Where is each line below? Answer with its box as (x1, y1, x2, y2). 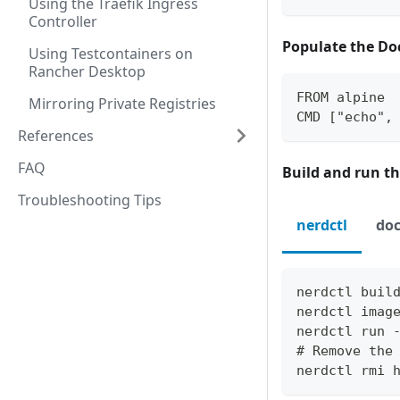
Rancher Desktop (29, 62, 146, 81)
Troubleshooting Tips (18, 190, 162, 210)
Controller (29, 12, 97, 31)
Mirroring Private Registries (29, 94, 216, 113)
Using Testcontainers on (29, 44, 193, 63)
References (18, 126, 94, 146)
